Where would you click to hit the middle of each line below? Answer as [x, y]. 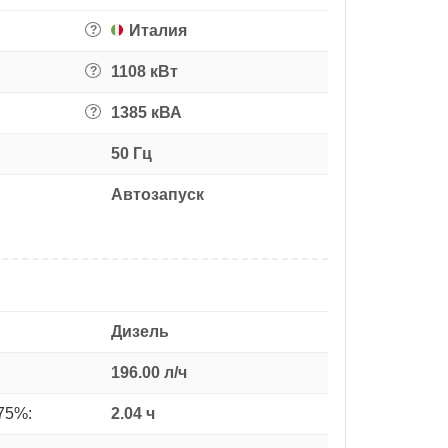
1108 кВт [144, 71]
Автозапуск [157, 194]
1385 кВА [146, 112]
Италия [158, 30]
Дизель [140, 331]
